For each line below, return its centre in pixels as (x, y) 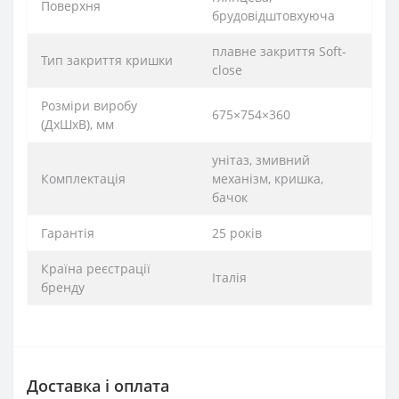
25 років (237, 233)
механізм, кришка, (268, 179)
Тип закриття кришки (107, 61)
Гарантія (68, 233)
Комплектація (83, 179)
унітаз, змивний (261, 160)
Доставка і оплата (98, 386)
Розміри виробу (89, 106)
